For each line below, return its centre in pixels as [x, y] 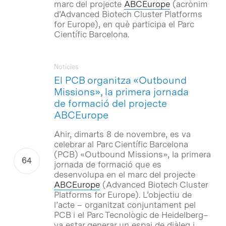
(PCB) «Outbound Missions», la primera [132, 154]
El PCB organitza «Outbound [120, 80]
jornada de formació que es [107, 164]
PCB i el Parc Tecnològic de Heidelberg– [131, 215]
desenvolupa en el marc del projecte [124, 174]
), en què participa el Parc [144, 24]
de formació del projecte [110, 103]
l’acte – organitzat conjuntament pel [125, 205]
